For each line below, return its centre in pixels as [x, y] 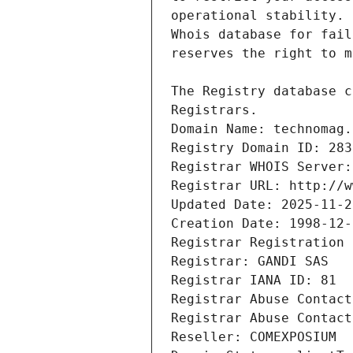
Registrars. [214, 110]
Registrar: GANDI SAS [250, 262]
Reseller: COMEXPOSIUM [254, 337]
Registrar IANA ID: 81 [254, 281]
